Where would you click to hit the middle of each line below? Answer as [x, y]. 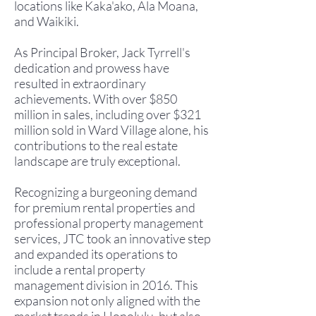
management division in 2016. [93, 285]
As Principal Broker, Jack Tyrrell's [102, 52]
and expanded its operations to [96, 254]
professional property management [109, 223]
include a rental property [80, 269]
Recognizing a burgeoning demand [106, 192]
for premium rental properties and [105, 207]
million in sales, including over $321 [108, 114]
